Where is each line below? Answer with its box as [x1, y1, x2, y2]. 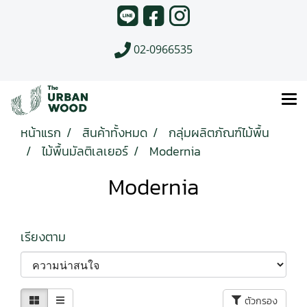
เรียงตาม [21, 228, 80, 247]
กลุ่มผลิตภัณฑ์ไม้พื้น [169, 123, 269, 143]
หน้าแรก [21, 123, 61, 143]
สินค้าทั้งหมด [82, 123, 147, 143]
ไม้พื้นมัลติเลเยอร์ [42, 142, 128, 161]
